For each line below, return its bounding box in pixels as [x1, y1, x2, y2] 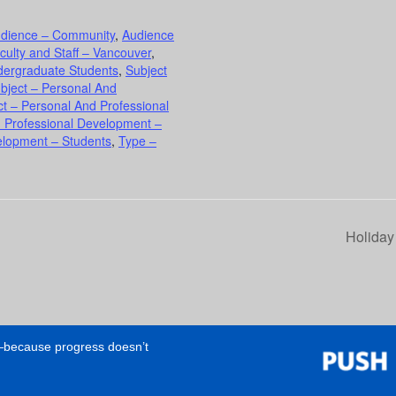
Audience [122, 26, 174, 44]
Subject [126, 61, 167, 80]
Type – [118, 132, 156, 150]
